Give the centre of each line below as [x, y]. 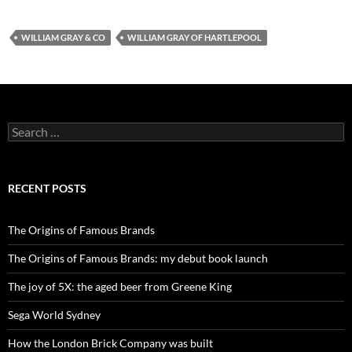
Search [24, 128]
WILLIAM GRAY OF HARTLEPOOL [194, 37]
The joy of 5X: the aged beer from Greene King [120, 286]
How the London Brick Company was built [110, 343]
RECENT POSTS [47, 188]
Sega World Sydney [54, 315]
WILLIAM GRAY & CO [63, 37]
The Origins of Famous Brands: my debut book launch [138, 258]
